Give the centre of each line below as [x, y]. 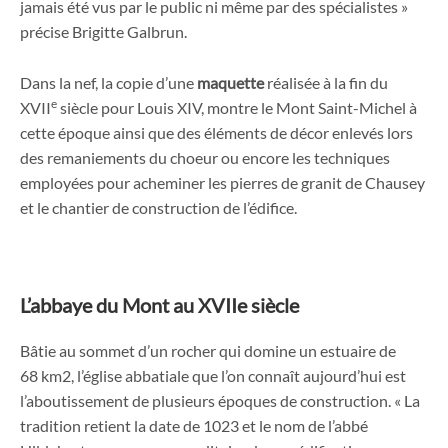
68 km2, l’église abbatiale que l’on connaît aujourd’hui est [213, 375]
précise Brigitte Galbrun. [103, 32]
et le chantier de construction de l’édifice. [158, 207]
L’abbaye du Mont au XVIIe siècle [159, 305]
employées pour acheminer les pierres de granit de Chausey [222, 182]
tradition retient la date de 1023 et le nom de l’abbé [194, 425]
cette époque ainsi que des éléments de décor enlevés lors [216, 132]
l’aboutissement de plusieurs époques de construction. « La [220, 400]
